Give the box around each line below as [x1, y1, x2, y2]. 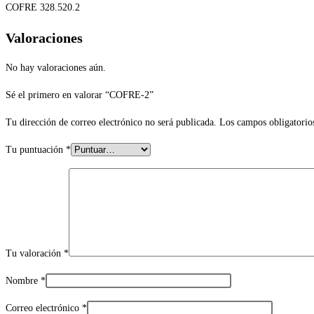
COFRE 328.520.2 [6, 2, 80, 13]
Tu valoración [6, 248, 64, 259]
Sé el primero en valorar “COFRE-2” [6, 90, 153, 101]
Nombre [6, 275, 41, 287]
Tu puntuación [6, 144, 66, 156]
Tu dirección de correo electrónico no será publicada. [6, 117, 217, 128]
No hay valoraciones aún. [6, 62, 106, 74]
